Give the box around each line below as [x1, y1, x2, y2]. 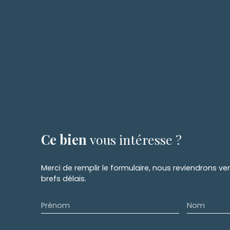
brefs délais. [41, 173, 86, 184]
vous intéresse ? [90, 130, 182, 148]
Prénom [41, 200, 70, 210]
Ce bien [41, 130, 87, 148]
